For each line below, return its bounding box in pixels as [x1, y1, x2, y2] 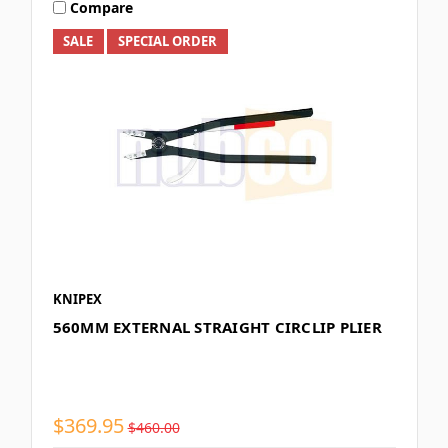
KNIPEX [52, 290, 102, 309]
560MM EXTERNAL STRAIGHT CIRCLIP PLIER [52, 317, 382, 338]
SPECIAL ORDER [118, 32, 218, 51]
